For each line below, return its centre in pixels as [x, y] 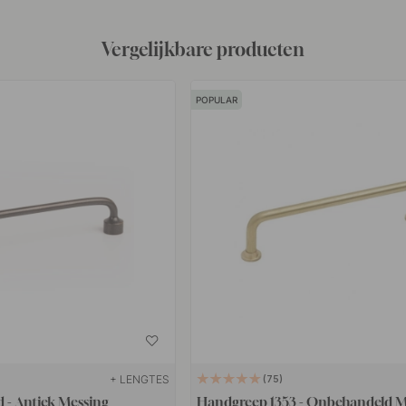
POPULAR [216, 99]
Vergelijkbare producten [203, 49]
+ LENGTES [139, 379]
